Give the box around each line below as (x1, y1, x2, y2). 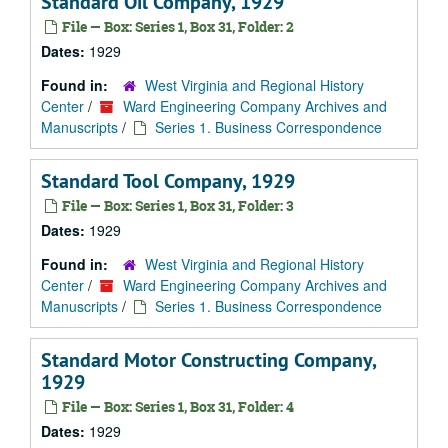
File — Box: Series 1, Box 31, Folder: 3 (59, 196, 294, 215)
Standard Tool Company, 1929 (41, 168, 295, 194)
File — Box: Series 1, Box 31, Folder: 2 (59, 17, 294, 36)
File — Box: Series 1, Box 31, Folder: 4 (59, 397, 294, 416)
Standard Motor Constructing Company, (41, 347, 376, 373)
